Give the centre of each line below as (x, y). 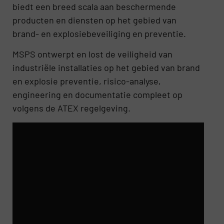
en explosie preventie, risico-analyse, (87, 81)
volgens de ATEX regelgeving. (72, 108)
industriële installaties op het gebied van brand (106, 68)
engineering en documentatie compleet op (98, 95)
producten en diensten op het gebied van (95, 20)
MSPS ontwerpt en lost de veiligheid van (93, 54)
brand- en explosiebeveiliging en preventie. (99, 33)
